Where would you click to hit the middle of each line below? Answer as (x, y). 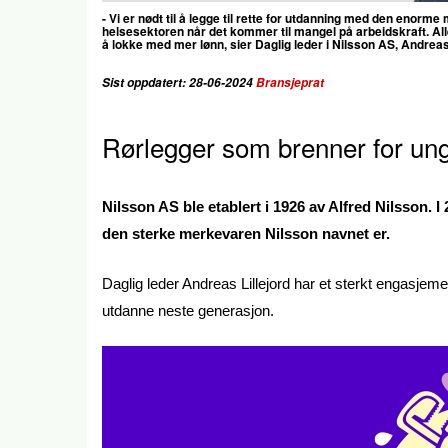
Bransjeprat (290, 82)
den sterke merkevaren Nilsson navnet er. (246, 233)
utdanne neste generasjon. (188, 310)
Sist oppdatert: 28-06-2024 (179, 82)
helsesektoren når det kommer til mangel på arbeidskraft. (267, 31)
